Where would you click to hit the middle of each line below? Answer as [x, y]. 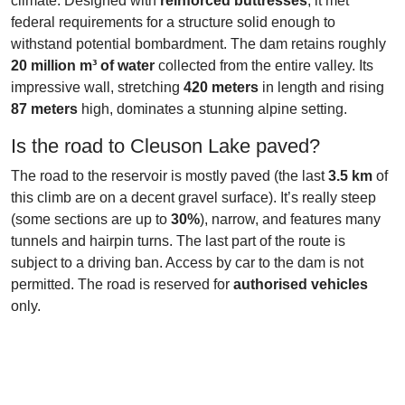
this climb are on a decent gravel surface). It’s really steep [193, 198]
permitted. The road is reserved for [122, 284]
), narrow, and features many [290, 219]
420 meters [221, 87]
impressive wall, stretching [97, 87]
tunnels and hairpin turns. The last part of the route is [178, 241]
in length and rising [321, 87]
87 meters [44, 109]
